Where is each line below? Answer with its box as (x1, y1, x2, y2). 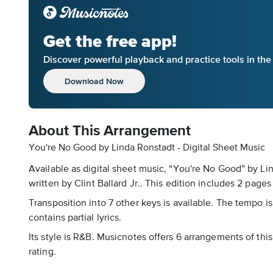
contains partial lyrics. (29, 213, 122, 223)
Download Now (65, 76, 124, 86)
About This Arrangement (29, 124, 191, 138)
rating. (29, 247, 56, 257)
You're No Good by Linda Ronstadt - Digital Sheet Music (29, 143, 265, 153)
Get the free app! (43, 30, 177, 52)
